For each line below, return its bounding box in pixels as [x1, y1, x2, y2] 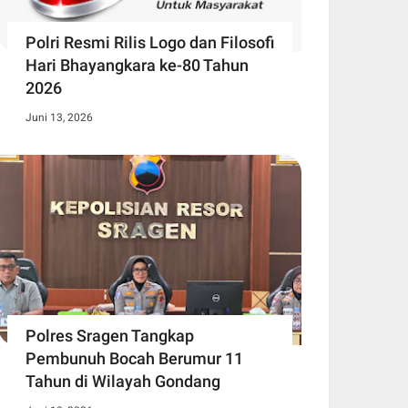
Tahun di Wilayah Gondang [25, 371, 220, 391]
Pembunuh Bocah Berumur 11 [25, 348, 243, 368]
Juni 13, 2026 [25, 111, 93, 125]
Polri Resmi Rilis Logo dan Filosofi [25, 33, 274, 53]
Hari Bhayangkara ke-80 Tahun [25, 56, 249, 76]
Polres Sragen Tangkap [25, 325, 194, 345]
